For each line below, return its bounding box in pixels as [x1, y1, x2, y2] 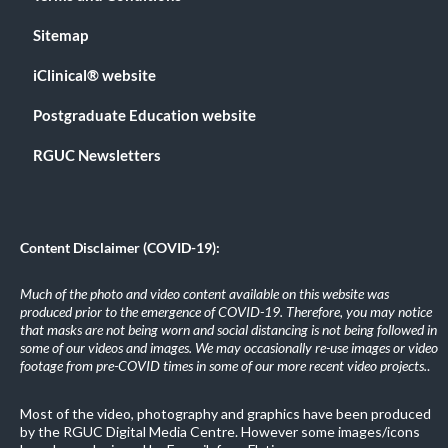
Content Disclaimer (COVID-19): [20, 239, 220, 256]
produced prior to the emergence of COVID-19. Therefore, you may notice [20, 303, 432, 320]
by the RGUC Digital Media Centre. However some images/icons [20, 423, 420, 440]
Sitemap [33, 26, 88, 44]
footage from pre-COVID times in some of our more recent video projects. [20, 357, 427, 374]
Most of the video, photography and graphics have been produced [20, 405, 431, 422]
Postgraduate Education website [33, 106, 256, 124]
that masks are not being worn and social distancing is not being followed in [20, 321, 437, 338]
